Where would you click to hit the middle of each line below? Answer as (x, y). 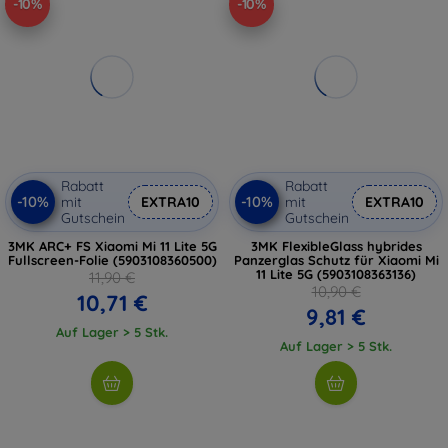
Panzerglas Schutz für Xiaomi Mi (336, 259)
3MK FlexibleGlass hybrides (336, 245)
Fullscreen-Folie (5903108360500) (112, 259)
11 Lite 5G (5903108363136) (336, 273)
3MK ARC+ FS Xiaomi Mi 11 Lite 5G (112, 245)
